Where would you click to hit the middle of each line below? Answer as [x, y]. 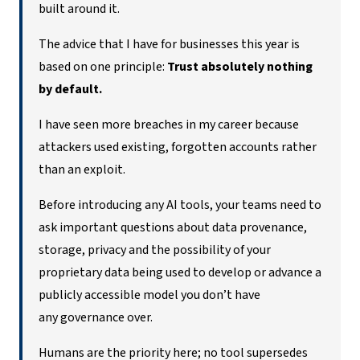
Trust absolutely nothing [240, 66]
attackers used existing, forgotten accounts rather [178, 147]
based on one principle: [103, 66]
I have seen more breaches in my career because [169, 124]
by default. [72, 89]
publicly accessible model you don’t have [149, 295]
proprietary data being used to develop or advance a [180, 272]
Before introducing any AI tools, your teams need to [180, 205]
